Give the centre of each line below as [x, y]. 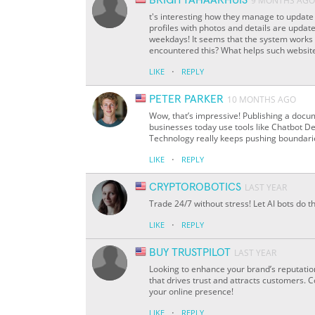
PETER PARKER [186, 99]
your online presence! [191, 292]
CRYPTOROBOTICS [195, 187]
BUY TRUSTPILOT [190, 253]
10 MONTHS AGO [262, 100]
